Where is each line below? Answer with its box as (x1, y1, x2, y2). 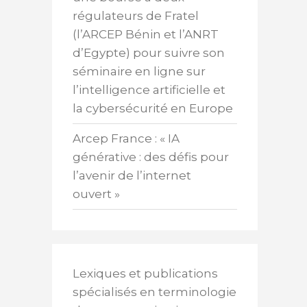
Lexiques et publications (73, 267, 218, 281)
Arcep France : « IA (73, 132, 180, 146)
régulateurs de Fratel (73, 9, 199, 23)
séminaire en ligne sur (73, 64, 206, 79)
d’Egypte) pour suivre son (73, 46, 225, 60)
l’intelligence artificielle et (73, 83, 225, 97)
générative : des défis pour (73, 150, 229, 164)
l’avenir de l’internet (73, 169, 191, 183)
